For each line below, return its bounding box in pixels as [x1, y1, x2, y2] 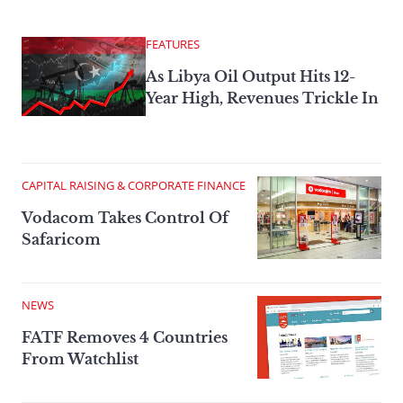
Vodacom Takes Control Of [22, 208, 228, 227]
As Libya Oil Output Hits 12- [146, 67, 355, 85]
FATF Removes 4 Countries [22, 327, 228, 346]
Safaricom [22, 229, 101, 248]
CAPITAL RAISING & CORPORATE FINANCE [22, 176, 246, 193]
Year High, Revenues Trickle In [146, 88, 379, 107]
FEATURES [146, 35, 200, 52]
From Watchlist [22, 349, 139, 368]
